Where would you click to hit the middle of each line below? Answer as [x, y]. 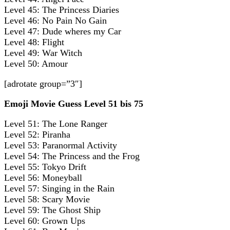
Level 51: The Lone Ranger [56, 123]
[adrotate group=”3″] [43, 83]
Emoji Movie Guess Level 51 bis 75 [74, 103]
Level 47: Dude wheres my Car [63, 31]
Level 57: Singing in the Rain [59, 188]
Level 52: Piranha [37, 134]
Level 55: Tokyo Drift [45, 167]
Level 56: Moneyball [43, 177]
